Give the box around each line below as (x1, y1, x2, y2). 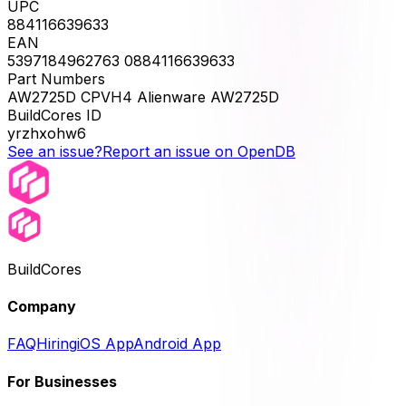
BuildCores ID (7, 105, 101, 124)
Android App (133, 334, 221, 353)
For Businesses (7, 372, 117, 391)
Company (7, 297, 76, 316)
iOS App (77, 334, 133, 353)
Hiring (36, 334, 77, 353)
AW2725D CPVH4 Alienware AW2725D (7, 87, 279, 106)
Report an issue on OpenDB (102, 141, 295, 160)
